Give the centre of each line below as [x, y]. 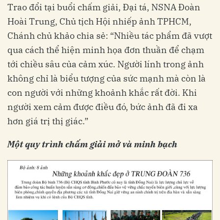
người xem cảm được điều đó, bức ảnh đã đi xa [103, 107]
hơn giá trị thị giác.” [48, 121]
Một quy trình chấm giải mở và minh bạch [92, 144]
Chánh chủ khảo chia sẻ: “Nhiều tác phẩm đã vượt [110, 36]
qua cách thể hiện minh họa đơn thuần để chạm [106, 50]
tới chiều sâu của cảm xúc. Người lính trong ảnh [106, 64]
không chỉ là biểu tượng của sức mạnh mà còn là [107, 79]
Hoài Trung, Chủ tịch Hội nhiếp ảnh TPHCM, [99, 22]
